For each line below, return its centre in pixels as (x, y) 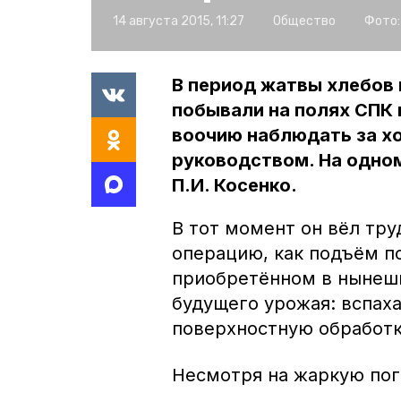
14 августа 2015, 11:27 (179, 21)
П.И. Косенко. (235, 185)
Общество (304, 21)
